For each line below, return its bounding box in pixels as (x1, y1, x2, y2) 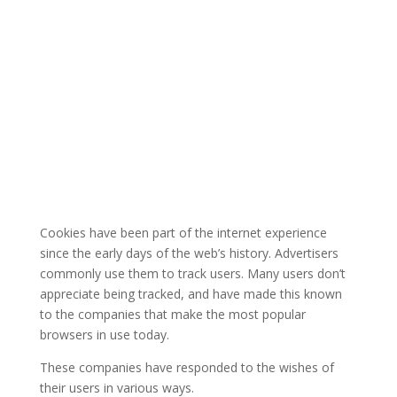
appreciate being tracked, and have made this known (39, 285, 342, 302)
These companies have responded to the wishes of (39, 359, 334, 376)
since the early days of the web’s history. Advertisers (39, 245, 339, 261)
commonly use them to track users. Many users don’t (39, 265, 346, 282)
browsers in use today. (39, 326, 169, 343)
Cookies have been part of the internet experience (39, 224, 327, 241)
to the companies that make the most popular (39, 306, 306, 323)
